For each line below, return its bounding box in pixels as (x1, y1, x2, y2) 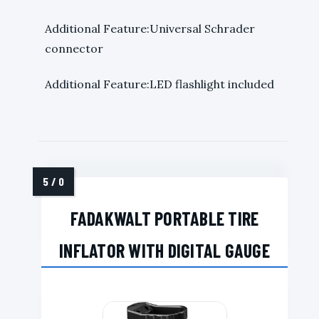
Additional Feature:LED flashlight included (45, 76, 274, 91)
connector (45, 41, 103, 56)
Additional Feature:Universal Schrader (45, 21, 255, 36)
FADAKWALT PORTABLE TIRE (70, 206, 259, 229)
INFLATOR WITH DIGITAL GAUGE (58, 239, 271, 261)
